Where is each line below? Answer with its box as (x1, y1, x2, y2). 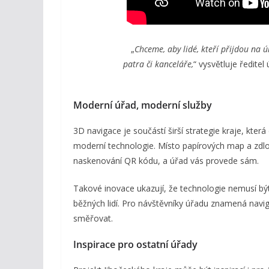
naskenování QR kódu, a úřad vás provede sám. (73, 154, 259, 166)
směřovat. (73, 212, 113, 224)
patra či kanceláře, (122, 58, 193, 70)
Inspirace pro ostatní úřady (73, 237, 198, 251)
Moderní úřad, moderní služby (73, 98, 212, 112)
